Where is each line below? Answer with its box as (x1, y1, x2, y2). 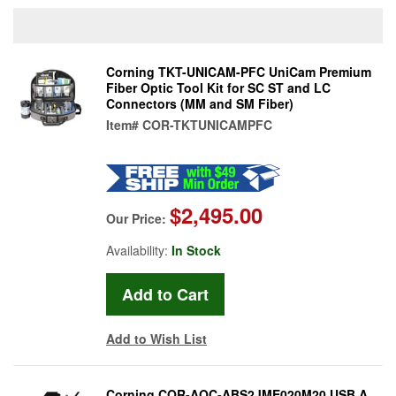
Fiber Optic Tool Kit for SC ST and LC (106, 78, 331, 96)
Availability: (106, 240, 171, 259)
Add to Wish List (106, 329, 207, 347)
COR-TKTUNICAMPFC (142, 115, 272, 133)
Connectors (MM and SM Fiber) (106, 94, 293, 112)
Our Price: (106, 209, 170, 227)
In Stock (171, 240, 221, 259)
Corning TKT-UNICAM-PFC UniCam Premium (106, 62, 371, 80)
